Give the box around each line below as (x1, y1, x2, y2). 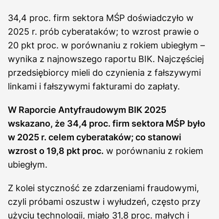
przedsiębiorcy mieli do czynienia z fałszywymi (8, 67, 201, 78)
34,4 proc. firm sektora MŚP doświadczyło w (8, 12, 194, 23)
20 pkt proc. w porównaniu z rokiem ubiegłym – (8, 40, 205, 50)
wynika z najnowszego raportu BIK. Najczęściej (8, 53, 204, 64)
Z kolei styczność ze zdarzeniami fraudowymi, (8, 182, 199, 193)
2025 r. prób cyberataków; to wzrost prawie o (8, 26, 199, 37)
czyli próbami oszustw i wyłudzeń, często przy (8, 196, 200, 207)
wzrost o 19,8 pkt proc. (8, 145, 104, 156)
